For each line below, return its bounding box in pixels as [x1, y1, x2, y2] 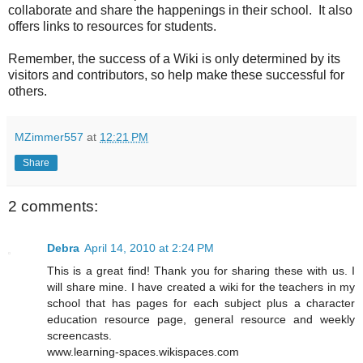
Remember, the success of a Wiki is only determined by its [8, 51, 340, 66]
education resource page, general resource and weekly [47, 313, 355, 327]
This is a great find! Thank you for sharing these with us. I [47, 264, 355, 278]
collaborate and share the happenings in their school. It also [8, 2, 352, 17]
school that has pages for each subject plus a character [47, 297, 355, 310]
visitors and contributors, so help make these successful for [8, 67, 344, 82]
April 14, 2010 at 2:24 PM [84, 241, 214, 255]
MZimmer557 [15, 130, 83, 143]
